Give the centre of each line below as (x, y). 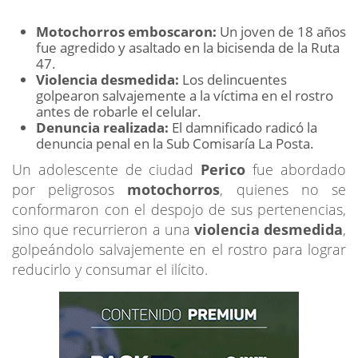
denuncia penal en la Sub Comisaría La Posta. (175, 143)
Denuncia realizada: (102, 127)
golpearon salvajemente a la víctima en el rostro (185, 95)
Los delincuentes (233, 79)
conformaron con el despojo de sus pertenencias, (179, 209)
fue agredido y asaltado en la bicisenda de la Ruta (188, 47)
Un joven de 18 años (281, 31)
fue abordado (300, 169)
